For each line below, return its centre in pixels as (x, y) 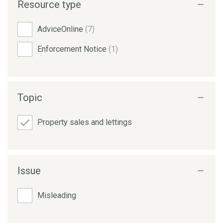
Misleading (57, 195)
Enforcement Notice (73, 49)
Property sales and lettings (85, 122)
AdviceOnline (61, 29)
